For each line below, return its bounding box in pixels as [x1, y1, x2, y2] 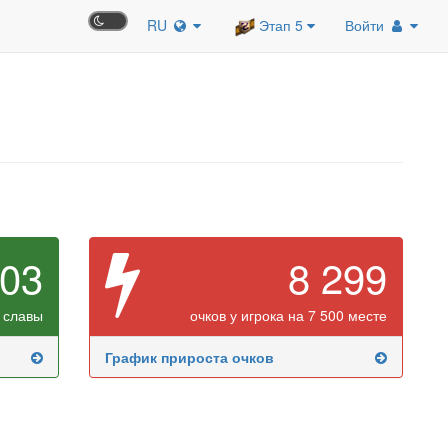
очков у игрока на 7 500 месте [189, 305, 387, 326]
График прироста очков [104, 347, 274, 368]
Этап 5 [255, 15, 307, 35]
